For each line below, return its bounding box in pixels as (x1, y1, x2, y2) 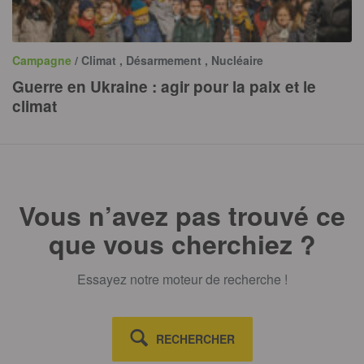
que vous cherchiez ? (48, 225, 316, 263)
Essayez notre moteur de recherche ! (76, 270, 288, 289)
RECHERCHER (155, 331, 235, 348)
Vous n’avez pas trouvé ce (19, 197, 345, 235)
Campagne (12, 52, 75, 69)
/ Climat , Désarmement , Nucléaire (75, 52, 263, 69)
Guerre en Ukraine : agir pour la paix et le (12, 76, 316, 98)
